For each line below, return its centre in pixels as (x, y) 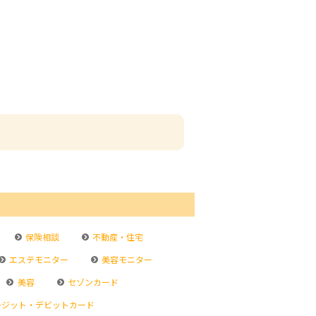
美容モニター (126, 259)
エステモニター (37, 259)
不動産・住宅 (117, 236)
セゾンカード (92, 281)
